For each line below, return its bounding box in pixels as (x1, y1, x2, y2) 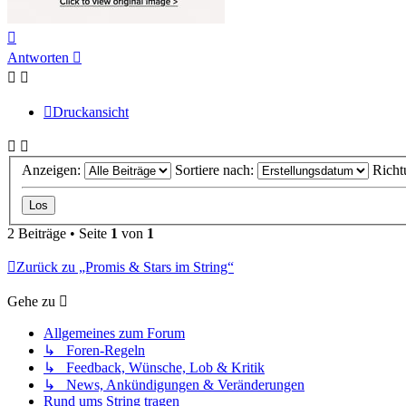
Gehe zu (7, 294, 55, 310)
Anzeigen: (22, 162, 84, 179)
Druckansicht (53, 103, 129, 120)
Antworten (7, 49, 69, 65)
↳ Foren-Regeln (43, 343, 145, 359)
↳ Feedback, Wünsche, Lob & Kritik (43, 360, 265, 376)
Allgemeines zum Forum (43, 325, 185, 342)
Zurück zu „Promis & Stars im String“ (16, 259, 234, 275)
